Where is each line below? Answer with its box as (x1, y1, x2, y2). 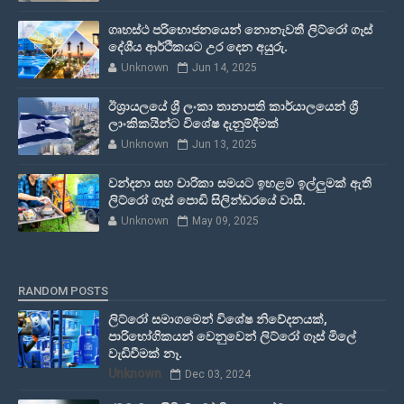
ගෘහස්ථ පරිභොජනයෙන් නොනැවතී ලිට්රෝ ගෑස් (108, 21, 372, 39)
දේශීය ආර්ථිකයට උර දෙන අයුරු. (108, 38, 288, 56)
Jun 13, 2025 (192, 138, 257, 151)
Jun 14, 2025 (192, 61, 257, 75)
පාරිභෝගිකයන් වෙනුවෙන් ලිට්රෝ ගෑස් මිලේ (108, 327, 356, 345)
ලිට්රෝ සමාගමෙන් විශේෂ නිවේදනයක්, (108, 310, 327, 328)
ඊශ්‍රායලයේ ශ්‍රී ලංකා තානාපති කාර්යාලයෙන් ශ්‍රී (108, 97, 358, 115)
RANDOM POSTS (18, 284, 108, 298)
